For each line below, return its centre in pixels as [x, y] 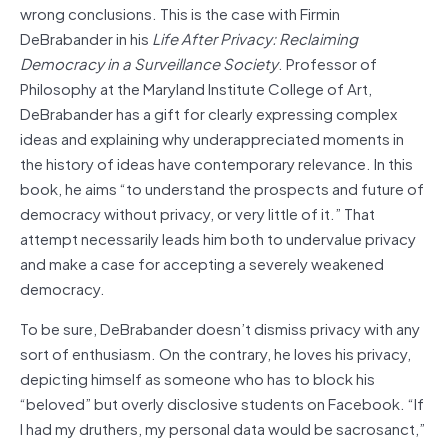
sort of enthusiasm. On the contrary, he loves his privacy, [215, 352]
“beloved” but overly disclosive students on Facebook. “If [222, 402]
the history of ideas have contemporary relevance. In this [216, 162]
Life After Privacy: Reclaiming [255, 37]
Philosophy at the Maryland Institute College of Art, [196, 87]
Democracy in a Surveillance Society [149, 62]
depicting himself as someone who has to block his [197, 377]
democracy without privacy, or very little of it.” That [197, 212]
